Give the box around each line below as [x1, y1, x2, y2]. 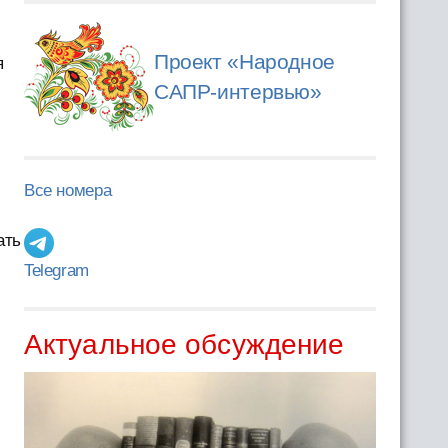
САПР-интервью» [153, 80, 322, 103]
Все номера [23, 181, 112, 200]
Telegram [23, 261, 89, 280]
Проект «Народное [153, 50, 335, 73]
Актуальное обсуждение [23, 329, 345, 360]
